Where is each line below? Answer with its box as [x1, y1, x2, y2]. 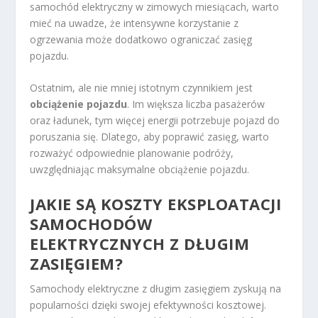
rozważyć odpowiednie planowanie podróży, [30, 146, 234, 160]
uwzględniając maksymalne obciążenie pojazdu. [30, 163, 250, 177]
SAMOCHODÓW [30, 212, 153, 234]
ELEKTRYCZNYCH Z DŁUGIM [30, 232, 250, 254]
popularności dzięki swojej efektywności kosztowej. [30, 297, 267, 312]
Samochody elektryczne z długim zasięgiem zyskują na [30, 281, 282, 295]
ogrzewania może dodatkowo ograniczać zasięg [30, 33, 253, 47]
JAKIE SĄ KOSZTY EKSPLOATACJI [30, 192, 282, 214]
